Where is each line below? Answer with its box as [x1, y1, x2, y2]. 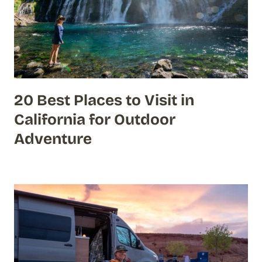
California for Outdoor [14, 110, 175, 129]
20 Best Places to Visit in [14, 91, 194, 109]
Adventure [14, 129, 92, 148]
